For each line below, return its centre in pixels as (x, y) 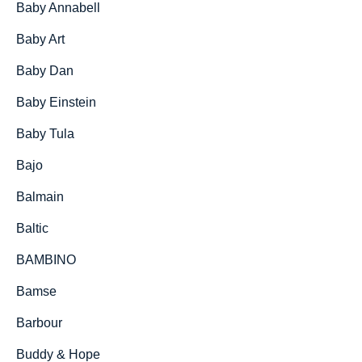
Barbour (39, 323)
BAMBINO (46, 260)
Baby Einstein (56, 102)
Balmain (40, 197)
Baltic (32, 228)
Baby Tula (45, 134)
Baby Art (40, 39)
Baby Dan (45, 71)
